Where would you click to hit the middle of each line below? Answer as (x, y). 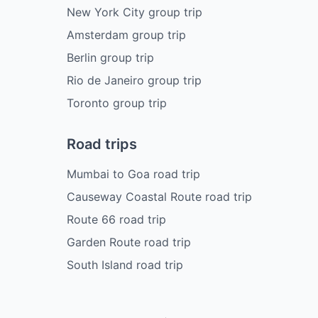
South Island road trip (125, 264)
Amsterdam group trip (126, 34)
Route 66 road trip (116, 219)
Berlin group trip (110, 57)
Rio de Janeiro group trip (134, 80)
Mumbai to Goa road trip (133, 174)
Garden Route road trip (128, 242)
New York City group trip (134, 12)
